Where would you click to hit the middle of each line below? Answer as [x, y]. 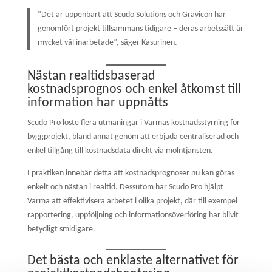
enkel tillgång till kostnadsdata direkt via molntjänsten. [120, 151]
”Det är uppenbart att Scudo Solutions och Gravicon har [132, 15]
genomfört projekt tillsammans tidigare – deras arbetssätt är [141, 29]
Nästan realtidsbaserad [91, 76]
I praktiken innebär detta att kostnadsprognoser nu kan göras [131, 174]
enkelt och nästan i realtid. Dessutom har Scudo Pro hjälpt [125, 188]
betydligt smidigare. [61, 229]
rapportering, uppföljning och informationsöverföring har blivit [133, 216]
